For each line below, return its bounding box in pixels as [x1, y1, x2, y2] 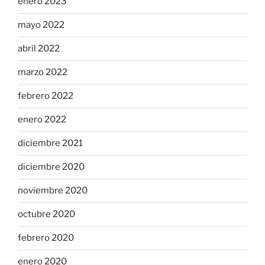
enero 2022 [18, 114, 66, 125]
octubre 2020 [18, 209, 75, 220]
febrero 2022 [18, 91, 73, 102]
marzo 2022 [18, 67, 67, 78]
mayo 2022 [18, 20, 64, 31]
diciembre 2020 [18, 161, 85, 173]
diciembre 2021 [18, 138, 83, 149]
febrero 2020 [18, 232, 74, 244]
